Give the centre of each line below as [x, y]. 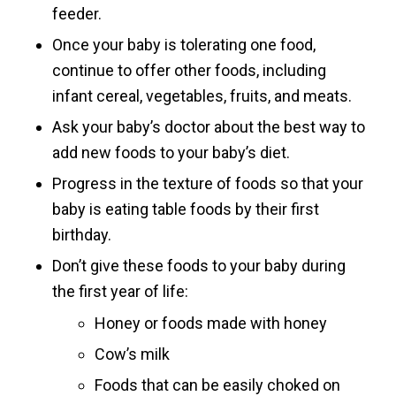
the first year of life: [120, 292]
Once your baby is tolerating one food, [183, 45]
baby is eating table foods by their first [185, 209]
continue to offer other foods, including [189, 71]
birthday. [81, 235]
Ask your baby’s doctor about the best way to [208, 127]
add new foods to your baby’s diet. [171, 153]
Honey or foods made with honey [210, 324]
